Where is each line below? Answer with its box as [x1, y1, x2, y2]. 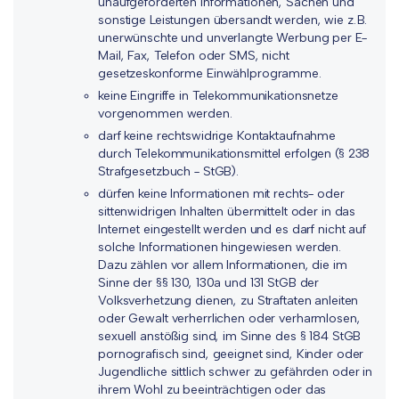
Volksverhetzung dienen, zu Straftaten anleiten [98, 293, 359, 308]
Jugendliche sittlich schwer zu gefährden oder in [98, 364, 372, 379]
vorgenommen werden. [98, 106, 233, 121]
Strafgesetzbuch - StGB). [98, 164, 240, 179]
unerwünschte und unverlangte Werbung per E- [98, 30, 367, 45]
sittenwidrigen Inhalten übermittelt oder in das [98, 204, 356, 219]
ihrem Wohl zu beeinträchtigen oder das [98, 382, 327, 397]
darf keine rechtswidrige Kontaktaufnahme [98, 128, 336, 143]
